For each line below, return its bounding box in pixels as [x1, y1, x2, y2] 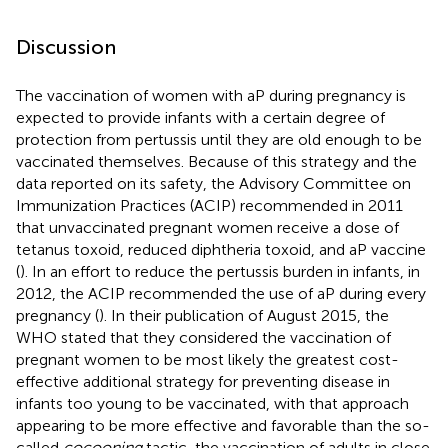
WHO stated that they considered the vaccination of [16, 327, 391, 347]
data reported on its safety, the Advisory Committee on [16, 173, 411, 193]
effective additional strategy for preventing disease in [16, 371, 390, 391]
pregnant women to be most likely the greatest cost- [16, 349, 399, 369]
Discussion [16, 34, 116, 59]
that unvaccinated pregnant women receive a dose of [16, 217, 399, 237]
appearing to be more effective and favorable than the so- [16, 415, 430, 435]
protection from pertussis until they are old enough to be [16, 129, 422, 149]
